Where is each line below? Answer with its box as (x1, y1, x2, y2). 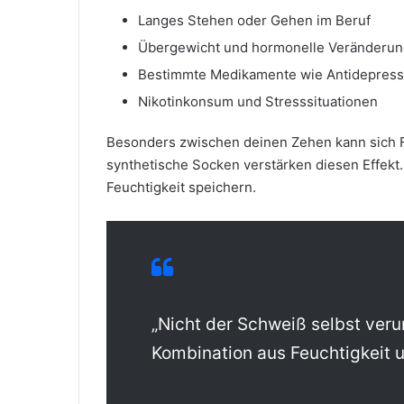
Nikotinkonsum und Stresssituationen (138, 93, 378, 110)
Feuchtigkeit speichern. (106, 179, 256, 196)
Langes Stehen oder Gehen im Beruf (138, 12, 371, 29)
